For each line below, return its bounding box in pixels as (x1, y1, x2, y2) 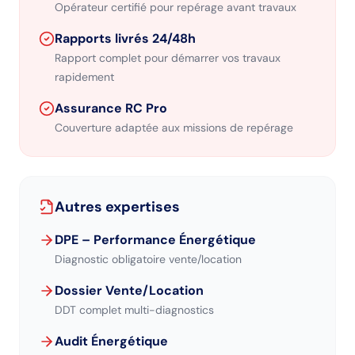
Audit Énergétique (55, 333, 168, 349)
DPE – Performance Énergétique (55, 231, 256, 248)
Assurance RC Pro (55, 100, 167, 116)
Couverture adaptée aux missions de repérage (55, 120, 293, 135)
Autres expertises (55, 197, 180, 216)
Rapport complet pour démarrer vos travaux (55, 51, 281, 65)
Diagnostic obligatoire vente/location (55, 252, 242, 266)
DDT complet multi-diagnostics (55, 303, 214, 317)
